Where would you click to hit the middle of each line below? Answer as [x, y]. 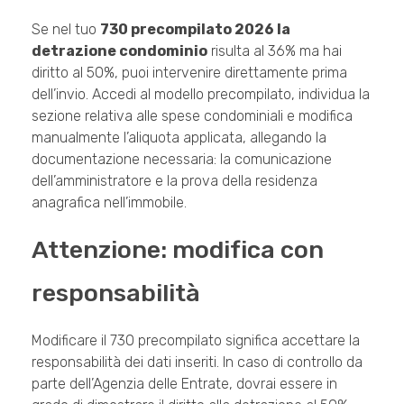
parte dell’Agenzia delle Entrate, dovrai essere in [184, 383]
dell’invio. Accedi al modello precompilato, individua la [201, 95]
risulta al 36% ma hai [275, 51]
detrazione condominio [119, 51]
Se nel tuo [66, 30]
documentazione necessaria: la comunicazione [182, 160]
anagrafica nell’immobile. [109, 203]
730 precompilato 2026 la [195, 30]
